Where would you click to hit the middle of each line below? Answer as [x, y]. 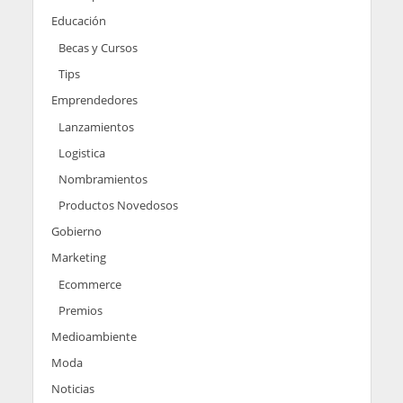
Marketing [78, 257]
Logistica [81, 152]
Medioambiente [94, 336]
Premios [80, 310]
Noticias [72, 388]
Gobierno [76, 231]
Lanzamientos [96, 126]
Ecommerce [90, 284]
